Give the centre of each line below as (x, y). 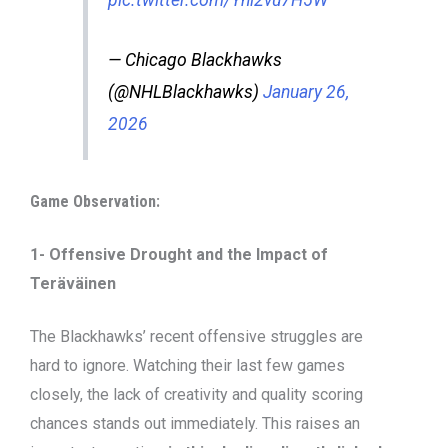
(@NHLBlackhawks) (185, 92)
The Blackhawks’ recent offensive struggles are (196, 336)
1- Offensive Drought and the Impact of (179, 254)
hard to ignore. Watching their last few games (187, 365)
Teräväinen (73, 283)
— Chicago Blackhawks (194, 60)
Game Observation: (97, 201)
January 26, (305, 92)
